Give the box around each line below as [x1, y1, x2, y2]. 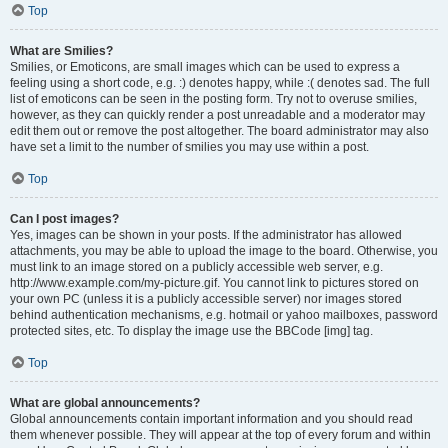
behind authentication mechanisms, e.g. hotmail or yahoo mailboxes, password [10, 308, 438, 322]
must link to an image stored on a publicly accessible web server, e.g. [10, 260, 383, 274]
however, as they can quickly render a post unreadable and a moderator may [10, 108, 425, 122]
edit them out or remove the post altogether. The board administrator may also [10, 124, 429, 138]
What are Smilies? [10, 44, 113, 58]
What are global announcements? [10, 396, 200, 410]
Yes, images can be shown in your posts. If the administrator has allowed [10, 228, 402, 242]
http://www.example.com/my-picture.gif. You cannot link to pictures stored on [10, 276, 419, 290]
